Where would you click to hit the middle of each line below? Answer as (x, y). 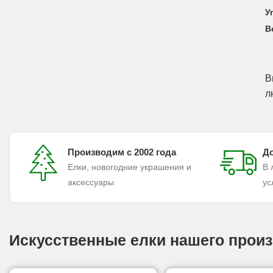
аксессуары (91, 183)
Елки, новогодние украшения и (129, 167)
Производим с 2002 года (122, 152)
